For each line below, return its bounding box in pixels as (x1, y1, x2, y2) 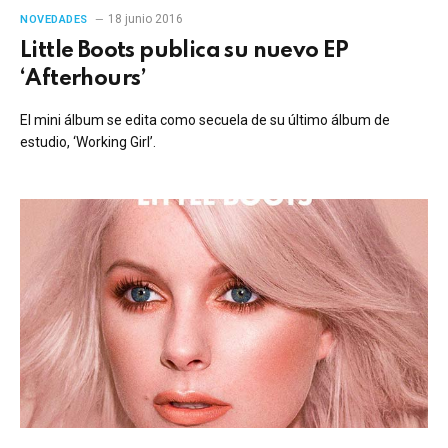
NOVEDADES (20, 12, 88, 26)
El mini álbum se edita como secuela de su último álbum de (20, 111, 390, 128)
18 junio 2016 (107, 11, 183, 26)
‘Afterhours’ (20, 67, 147, 90)
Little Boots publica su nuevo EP (20, 39, 349, 62)
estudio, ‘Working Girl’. (20, 133, 156, 150)
